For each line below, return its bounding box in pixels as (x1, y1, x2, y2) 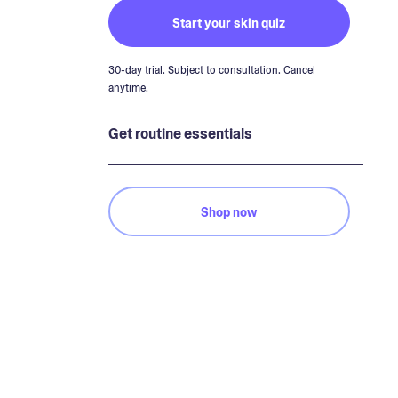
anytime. (107, 81, 148, 95)
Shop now (201, 203, 257, 220)
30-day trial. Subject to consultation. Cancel (107, 63, 315, 77)
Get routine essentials (107, 124, 252, 143)
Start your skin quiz (172, 14, 285, 31)
